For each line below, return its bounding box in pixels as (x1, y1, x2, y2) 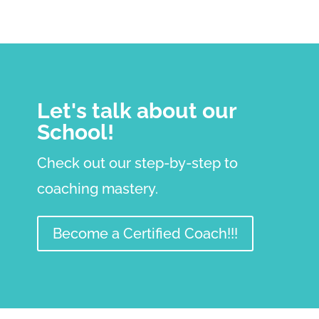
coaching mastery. (36, 180, 158, 198)
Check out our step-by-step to (36, 155, 238, 172)
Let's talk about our (36, 98, 236, 124)
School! (36, 120, 114, 145)
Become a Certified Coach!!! (52, 225, 238, 243)
